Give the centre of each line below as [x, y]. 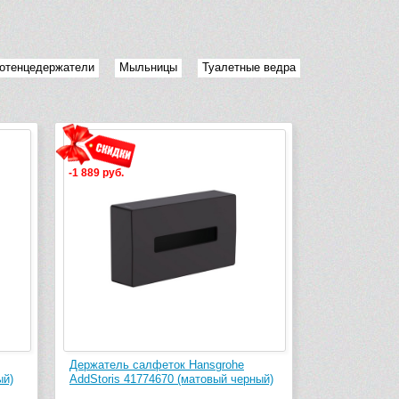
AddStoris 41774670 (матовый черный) [171, 379]
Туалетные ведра [249, 68]
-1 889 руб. [96, 173]
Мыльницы [148, 68]
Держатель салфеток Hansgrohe [157, 365]
